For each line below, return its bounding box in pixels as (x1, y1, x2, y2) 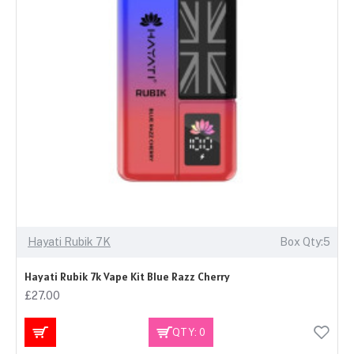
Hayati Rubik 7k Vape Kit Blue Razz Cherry (24, 269, 230, 284)
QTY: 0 (171, 326, 205, 338)
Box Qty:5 (279, 235, 330, 249)
